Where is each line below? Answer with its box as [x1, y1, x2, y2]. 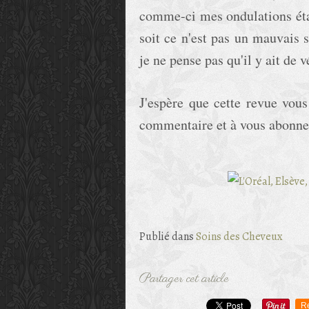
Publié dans [139, 229, 194, 244]
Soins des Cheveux [196, 229, 283, 244]
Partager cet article [139, 271, 229, 288]
